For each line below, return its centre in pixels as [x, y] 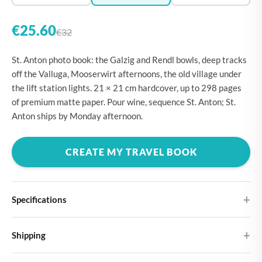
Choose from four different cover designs [87, 239]
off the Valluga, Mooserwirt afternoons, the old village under [127, 74]
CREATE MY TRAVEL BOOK [131, 152]
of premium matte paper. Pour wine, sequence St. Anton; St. [124, 102]
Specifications [39, 199]
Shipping [29, 235]
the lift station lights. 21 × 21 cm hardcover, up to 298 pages [127, 88]
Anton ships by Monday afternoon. [77, 116]
